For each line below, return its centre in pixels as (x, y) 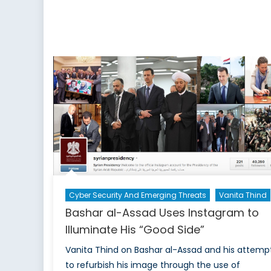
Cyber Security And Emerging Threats (137, 195)
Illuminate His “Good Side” (135, 229)
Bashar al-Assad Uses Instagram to (162, 212)
